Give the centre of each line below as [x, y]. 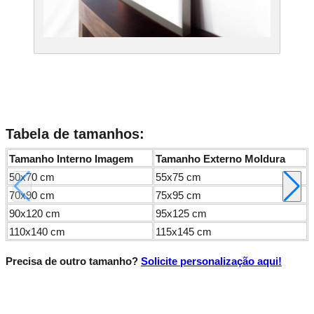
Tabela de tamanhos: [75, 134]
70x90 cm [32, 195]
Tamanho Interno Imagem [71, 158]
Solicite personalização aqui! [211, 261]
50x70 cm [32, 177]
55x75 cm [178, 177]
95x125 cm [181, 213]
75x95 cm [178, 195]
